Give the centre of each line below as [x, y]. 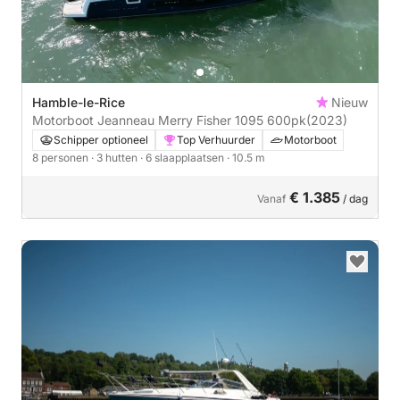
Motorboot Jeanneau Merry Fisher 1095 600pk [287, 120]
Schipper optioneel [101, 139]
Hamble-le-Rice [79, 102]
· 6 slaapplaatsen [183, 157]
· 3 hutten [116, 157]
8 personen [62, 157]
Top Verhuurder [216, 139]
